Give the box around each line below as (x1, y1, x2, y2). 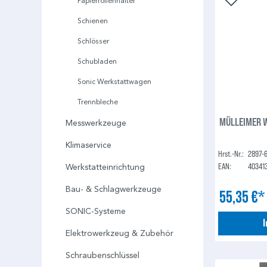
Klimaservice (66, 140, 111, 151)
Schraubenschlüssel (66, 250, 139, 261)
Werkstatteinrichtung (66, 162, 145, 173)
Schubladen (77, 57, 117, 66)
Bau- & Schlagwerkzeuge (66, 184, 162, 195)
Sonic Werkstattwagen (77, 77, 151, 86)
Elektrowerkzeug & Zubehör (66, 228, 173, 239)
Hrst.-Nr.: (218, 148, 244, 159)
